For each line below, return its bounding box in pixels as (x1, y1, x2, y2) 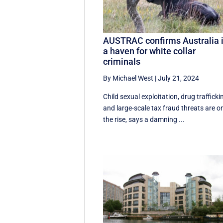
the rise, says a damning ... (103, 115, 185, 124)
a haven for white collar (103, 46, 196, 57)
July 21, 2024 (158, 74, 200, 83)
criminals (103, 56, 141, 67)
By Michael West (103, 74, 154, 83)
